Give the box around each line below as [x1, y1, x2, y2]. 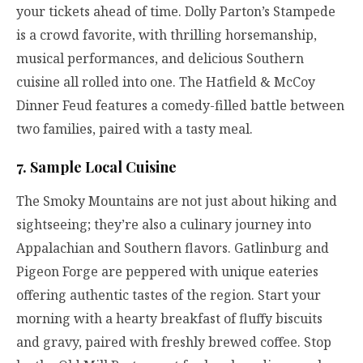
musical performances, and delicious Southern [16, 49, 304, 68]
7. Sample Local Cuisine [16, 156, 177, 177]
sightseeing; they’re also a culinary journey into [16, 215, 311, 233]
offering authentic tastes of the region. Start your [16, 285, 321, 304]
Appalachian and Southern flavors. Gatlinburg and [16, 238, 329, 257]
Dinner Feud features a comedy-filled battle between [16, 96, 344, 115]
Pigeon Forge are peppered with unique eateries [16, 262, 318, 280]
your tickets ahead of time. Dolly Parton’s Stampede [16, 2, 335, 21]
